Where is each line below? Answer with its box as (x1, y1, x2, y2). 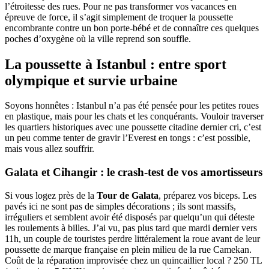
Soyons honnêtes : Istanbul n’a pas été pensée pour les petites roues (5, 100, 259, 111)
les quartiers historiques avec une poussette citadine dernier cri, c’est (5, 122, 261, 133)
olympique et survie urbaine (5, 72, 178, 88)
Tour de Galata (97, 190, 159, 201)
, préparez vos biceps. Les (159, 190, 256, 201)
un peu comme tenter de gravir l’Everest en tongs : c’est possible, (5, 133, 250, 144)
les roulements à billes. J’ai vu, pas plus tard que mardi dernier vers (5, 222, 257, 233)
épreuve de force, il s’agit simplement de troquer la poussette (5, 11, 233, 22)
